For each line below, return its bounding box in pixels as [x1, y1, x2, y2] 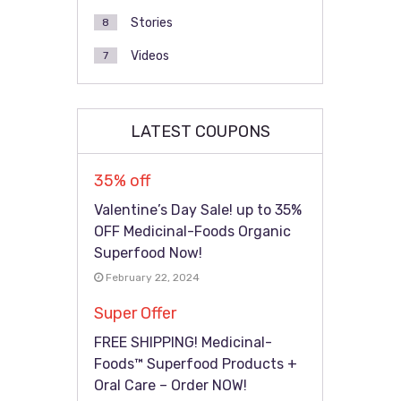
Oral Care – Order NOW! [94, 377, 248, 394]
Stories [131, 15, 174, 30]
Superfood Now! [94, 244, 203, 261]
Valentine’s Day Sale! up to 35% [94, 201, 303, 218]
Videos [131, 48, 170, 64]
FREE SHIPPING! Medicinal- [94, 334, 273, 351]
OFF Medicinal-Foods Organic [94, 223, 292, 240]
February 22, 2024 [103, 271, 200, 284]
